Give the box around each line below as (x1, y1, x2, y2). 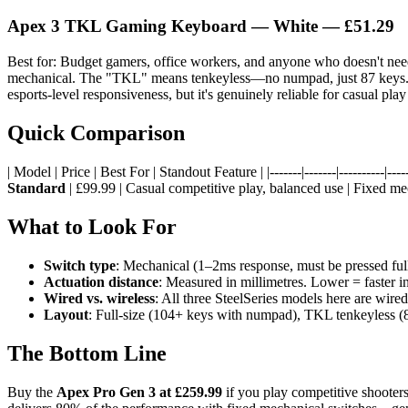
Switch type (44, 257, 116, 273)
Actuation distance (44, 273, 158, 290)
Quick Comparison (7, 121, 185, 145)
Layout (44, 306, 88, 322)
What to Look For (7, 214, 177, 239)
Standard (7, 179, 66, 196)
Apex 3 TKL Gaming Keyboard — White (7, 16, 318, 36)
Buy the (7, 383, 56, 400)
